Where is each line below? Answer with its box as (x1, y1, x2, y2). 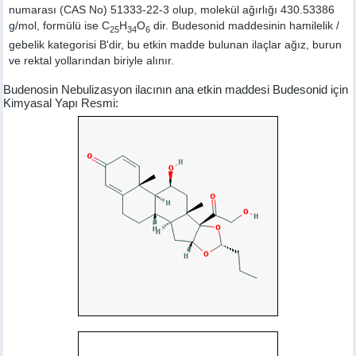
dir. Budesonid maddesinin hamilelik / (150, 20, 340, 32)
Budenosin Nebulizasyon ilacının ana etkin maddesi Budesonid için (3, 82, 349, 96)
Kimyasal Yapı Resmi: (3, 95, 119, 110)
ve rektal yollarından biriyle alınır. (9, 54, 175, 67)
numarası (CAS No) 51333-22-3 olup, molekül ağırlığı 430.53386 (9, 4, 335, 16)
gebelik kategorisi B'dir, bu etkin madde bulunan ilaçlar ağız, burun (9, 38, 342, 51)
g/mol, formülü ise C (9, 20, 110, 32)
